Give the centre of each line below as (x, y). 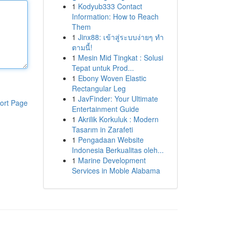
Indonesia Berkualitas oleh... (118, 150)
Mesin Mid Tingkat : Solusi (120, 57)
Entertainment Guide (105, 109)
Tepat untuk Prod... (103, 68)
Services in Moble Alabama (116, 170)
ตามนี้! (82, 47)
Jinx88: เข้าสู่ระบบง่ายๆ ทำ (121, 37)
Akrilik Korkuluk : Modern (118, 119)
